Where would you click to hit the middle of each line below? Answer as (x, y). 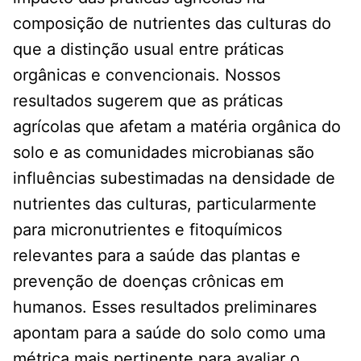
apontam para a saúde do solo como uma (169, 332)
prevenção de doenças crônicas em (148, 281)
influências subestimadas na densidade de (174, 178)
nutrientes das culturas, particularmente (165, 203)
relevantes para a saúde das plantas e (157, 255)
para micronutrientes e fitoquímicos (147, 229)
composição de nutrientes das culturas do (172, 23)
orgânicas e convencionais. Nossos (147, 75)
